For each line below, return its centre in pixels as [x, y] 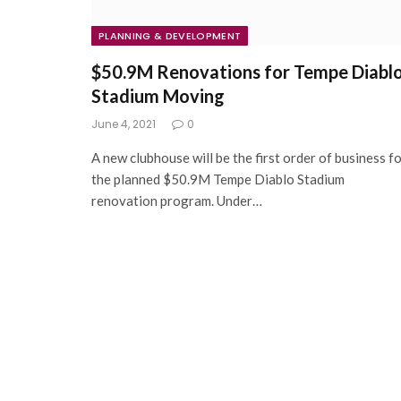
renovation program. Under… [177, 201]
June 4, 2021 [124, 124]
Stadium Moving [158, 96]
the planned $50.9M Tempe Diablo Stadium [218, 179]
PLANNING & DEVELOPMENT [170, 36]
